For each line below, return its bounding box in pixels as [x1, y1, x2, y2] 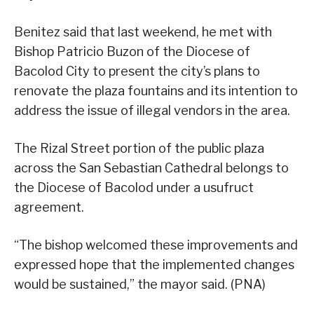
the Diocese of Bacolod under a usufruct [14, 180, 254, 196]
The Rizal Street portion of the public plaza [14, 141, 264, 156]
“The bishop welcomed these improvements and [14, 238, 298, 253]
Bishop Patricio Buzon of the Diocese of [14, 44, 250, 60]
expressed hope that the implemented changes [14, 257, 294, 273]
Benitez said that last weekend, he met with [14, 25, 272, 40]
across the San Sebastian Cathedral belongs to [14, 161, 289, 176]
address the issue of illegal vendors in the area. [14, 103, 290, 118]
